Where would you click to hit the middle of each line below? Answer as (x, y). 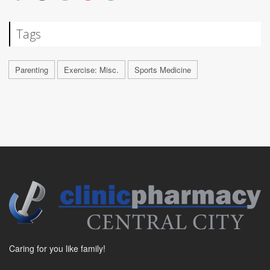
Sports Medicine (163, 69)
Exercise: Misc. (91, 69)
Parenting (32, 69)
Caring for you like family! (57, 248)
